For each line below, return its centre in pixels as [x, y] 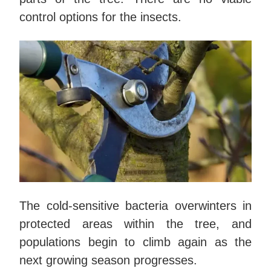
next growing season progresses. [110, 260]
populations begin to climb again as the [135, 242]
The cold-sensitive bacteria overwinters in [135, 205]
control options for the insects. [100, 17]
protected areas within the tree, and [135, 224]
